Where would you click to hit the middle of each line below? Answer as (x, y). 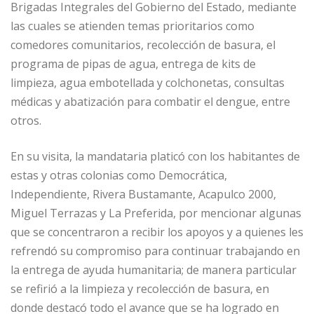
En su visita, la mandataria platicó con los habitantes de (155, 157)
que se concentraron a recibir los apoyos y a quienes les (157, 232)
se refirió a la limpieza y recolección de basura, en (140, 289)
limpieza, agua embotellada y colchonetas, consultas (148, 83)
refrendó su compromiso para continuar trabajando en (155, 251)
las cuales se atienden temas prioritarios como (132, 26)
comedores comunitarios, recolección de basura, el (143, 45)
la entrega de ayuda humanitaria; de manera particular (153, 270)
